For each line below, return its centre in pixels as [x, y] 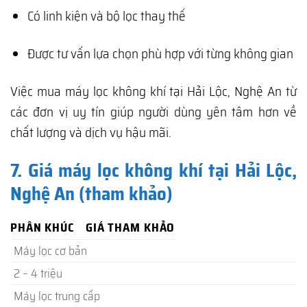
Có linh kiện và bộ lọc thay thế [106, 15]
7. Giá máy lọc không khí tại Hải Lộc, [153, 171]
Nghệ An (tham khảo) [91, 194]
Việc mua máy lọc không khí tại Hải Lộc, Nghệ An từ [153, 91]
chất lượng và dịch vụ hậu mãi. [91, 132]
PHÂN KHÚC [42, 227]
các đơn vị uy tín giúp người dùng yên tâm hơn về [153, 111]
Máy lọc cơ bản [50, 250]
